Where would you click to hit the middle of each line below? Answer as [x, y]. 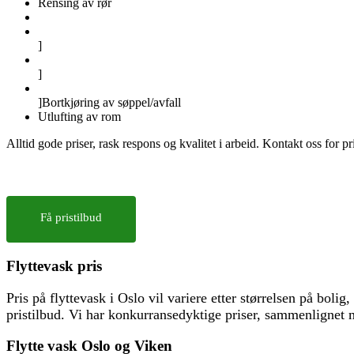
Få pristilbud [71, 218]
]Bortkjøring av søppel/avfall [109, 103]
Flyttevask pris [54, 265]
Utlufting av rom [79, 117]
